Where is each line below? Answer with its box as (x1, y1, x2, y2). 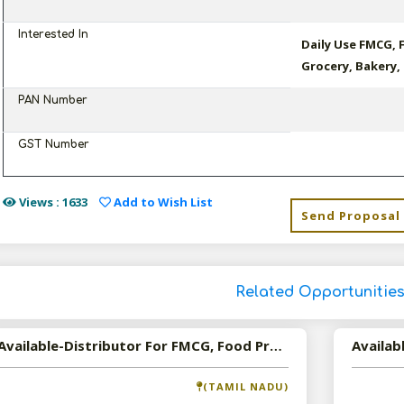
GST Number (17, 138, 89, 151)
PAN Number (17, 94, 87, 106)
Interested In (17, 28, 88, 41)
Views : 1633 (15, 194, 87, 210)
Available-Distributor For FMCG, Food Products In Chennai (269, 336, 282, 354)
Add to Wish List (110, 194, 213, 210)
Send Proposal (301, 207, 400, 224)
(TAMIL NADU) (203, 380, 289, 393)
